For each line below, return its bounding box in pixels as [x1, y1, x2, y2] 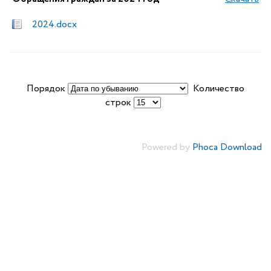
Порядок [27, 82, 68, 96]
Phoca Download [192, 140, 262, 154]
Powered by [142, 140, 192, 154]
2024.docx [32, 18, 77, 31]
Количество [188, 82, 244, 96]
